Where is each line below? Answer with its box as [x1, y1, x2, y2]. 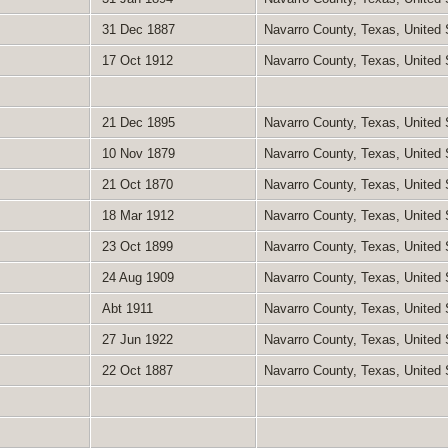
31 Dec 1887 [97, 21, 175, 37]
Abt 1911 [97, 300, 153, 316]
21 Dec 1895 [97, 114, 175, 130]
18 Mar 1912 [97, 207, 174, 223]
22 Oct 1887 [97, 362, 173, 378]
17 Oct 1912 [97, 52, 173, 68]
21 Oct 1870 [97, 176, 173, 192]
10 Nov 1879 [97, 145, 175, 161]
